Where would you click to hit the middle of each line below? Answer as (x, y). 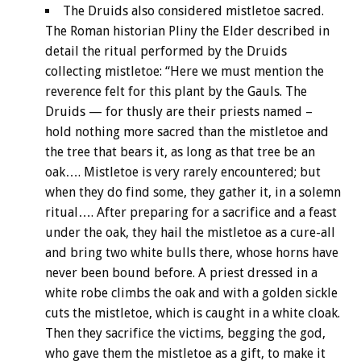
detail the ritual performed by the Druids (166, 52)
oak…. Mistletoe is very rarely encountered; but (183, 172)
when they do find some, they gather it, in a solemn (193, 193)
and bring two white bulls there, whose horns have (192, 253)
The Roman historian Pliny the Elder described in (187, 31)
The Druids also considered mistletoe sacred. (193, 11)
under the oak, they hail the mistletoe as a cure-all (190, 233)
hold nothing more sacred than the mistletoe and (187, 132)
